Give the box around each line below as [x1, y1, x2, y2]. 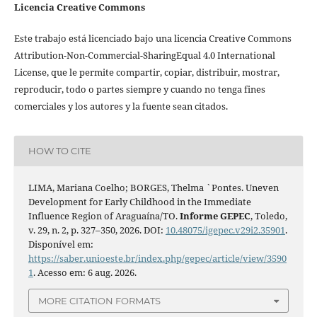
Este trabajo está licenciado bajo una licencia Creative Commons [13, 31, 292, 45]
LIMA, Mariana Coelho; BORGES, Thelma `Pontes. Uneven [28, 180, 279, 194]
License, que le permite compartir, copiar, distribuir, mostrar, [13, 65, 279, 79]
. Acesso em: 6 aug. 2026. [33, 265, 137, 279]
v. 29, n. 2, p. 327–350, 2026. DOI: [28, 223, 166, 236]
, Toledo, [250, 209, 287, 222]
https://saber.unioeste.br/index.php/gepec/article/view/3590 [28, 251, 287, 265]
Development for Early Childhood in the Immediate [28, 195, 251, 208]
